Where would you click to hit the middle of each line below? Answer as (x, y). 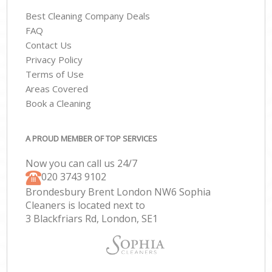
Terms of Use (55, 74)
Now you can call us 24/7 (82, 163)
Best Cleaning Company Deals (88, 16)
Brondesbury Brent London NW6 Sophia (118, 192)
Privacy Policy (54, 60)
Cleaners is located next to (86, 205)
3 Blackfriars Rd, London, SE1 (92, 218)
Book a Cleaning (59, 104)
